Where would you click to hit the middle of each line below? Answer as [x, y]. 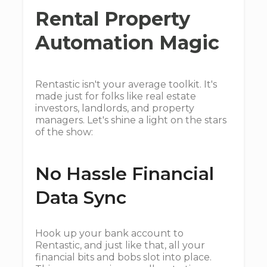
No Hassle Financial [125, 174]
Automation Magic [127, 43]
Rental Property [113, 19]
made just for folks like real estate [116, 96]
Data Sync [81, 198]
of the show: [64, 132]
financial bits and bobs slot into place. [123, 257]
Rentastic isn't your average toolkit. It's [126, 84]
